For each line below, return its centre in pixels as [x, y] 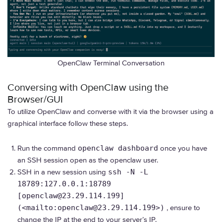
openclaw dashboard [118, 148]
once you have [183, 148]
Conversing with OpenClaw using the [88, 88]
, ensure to [182, 208]
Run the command [48, 148]
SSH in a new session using [63, 172]
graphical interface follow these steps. [68, 124]
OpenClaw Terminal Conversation [111, 63]
